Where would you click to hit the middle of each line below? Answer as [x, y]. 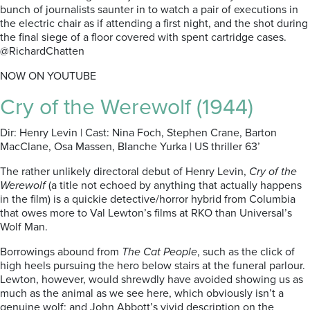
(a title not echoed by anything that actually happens [174, 185]
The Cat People [159, 252]
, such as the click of [246, 252]
